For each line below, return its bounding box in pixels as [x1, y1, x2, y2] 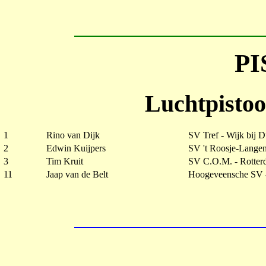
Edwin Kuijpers [46, 142, 106, 153]
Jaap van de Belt [46, 169, 108, 179]
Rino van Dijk [46, 129, 100, 140]
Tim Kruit [46, 156, 83, 166]
